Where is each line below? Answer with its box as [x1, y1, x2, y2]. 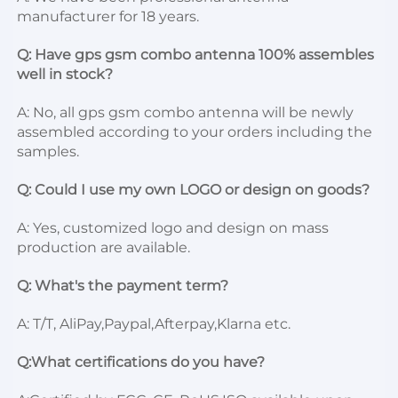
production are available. [17, 238, 194, 256]
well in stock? [17, 65, 116, 83]
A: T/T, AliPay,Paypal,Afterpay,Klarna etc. [17, 314, 294, 332]
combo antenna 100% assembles [140, 45, 374, 63]
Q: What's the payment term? [17, 276, 232, 294]
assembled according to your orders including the [17, 123, 372, 140]
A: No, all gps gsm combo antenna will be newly [17, 103, 354, 121]
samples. [17, 142, 83, 160]
